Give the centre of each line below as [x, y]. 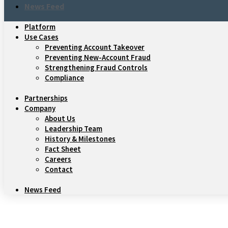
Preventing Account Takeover [95, 47]
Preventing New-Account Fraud [98, 57]
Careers [58, 159]
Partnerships [46, 98]
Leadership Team [74, 129]
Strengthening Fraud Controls [96, 67]
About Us [60, 118]
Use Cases [41, 37]
